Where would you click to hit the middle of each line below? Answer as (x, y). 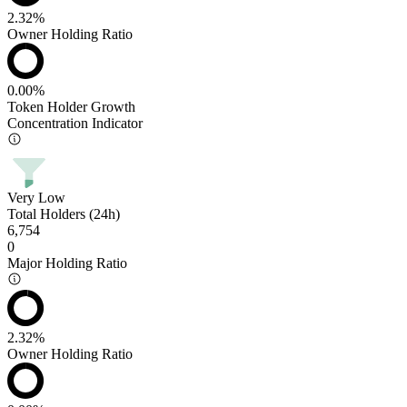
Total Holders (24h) (64, 213)
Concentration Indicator (75, 123)
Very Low (36, 197)
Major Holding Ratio (67, 263)
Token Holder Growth (71, 106)
